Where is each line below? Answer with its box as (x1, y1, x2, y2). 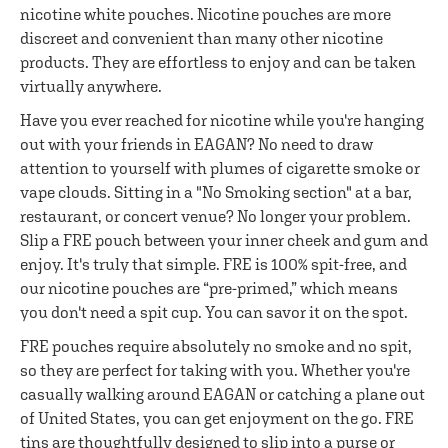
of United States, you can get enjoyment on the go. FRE (20, 409, 414, 427)
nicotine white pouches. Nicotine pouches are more (20, 5, 391, 23)
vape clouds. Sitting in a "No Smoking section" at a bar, (20, 183, 412, 201)
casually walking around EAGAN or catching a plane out (20, 385, 425, 403)
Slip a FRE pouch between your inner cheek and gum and (20, 231, 428, 249)
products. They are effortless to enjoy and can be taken (20, 53, 416, 71)
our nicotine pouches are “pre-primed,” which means (20, 279, 398, 297)
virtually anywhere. (20, 77, 162, 95)
